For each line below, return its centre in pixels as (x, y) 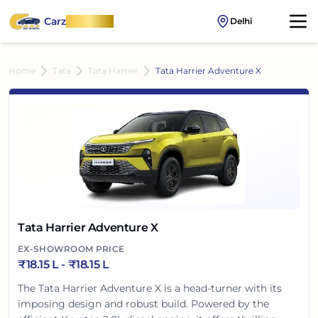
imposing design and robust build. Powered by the (143, 304)
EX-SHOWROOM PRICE (71, 249)
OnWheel (90, 21)
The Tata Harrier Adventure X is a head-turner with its (150, 288)
